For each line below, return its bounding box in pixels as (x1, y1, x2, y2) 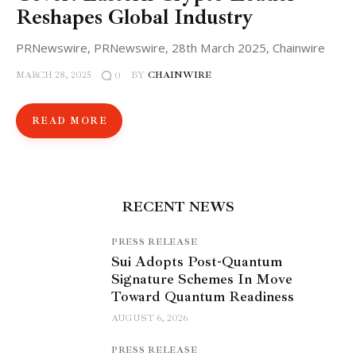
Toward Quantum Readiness (111, 287, 294, 305)
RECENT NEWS (122, 198, 234, 216)
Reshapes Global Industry (16, 3, 253, 30)
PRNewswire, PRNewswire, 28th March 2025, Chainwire (16, 39, 325, 56)
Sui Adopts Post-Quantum (111, 252, 282, 270)
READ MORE (32, 114, 107, 127)
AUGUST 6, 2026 (111, 311, 188, 324)
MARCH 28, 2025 (16, 69, 91, 82)
